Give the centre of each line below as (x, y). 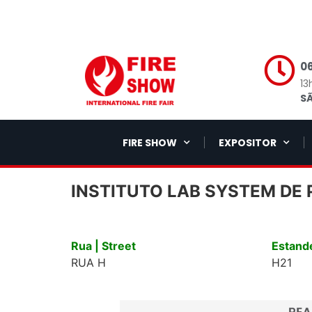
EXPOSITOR (247, 142)
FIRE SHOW (149, 142)
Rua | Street (103, 246)
